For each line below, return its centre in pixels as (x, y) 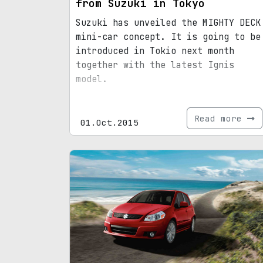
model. (92, 79)
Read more (221, 118)
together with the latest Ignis (155, 65)
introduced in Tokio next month (155, 51)
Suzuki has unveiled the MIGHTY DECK (168, 23)
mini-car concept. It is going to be (168, 37)
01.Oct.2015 (109, 122)
